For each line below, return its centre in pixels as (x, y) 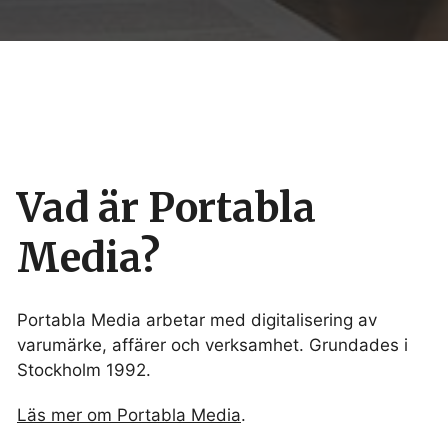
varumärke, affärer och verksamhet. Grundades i (212, 345)
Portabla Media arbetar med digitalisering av (197, 320)
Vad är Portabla (166, 208)
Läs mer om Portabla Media (129, 415)
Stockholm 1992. (84, 370)
